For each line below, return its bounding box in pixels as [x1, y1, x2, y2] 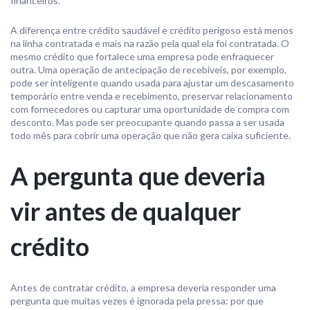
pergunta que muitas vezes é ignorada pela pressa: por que [10, 295, 264, 307]
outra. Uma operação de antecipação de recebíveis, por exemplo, [10, 64, 286, 75]
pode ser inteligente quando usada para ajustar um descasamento [10, 77, 294, 89]
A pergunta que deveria [10, 161, 266, 191]
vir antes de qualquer [10, 196, 241, 226]
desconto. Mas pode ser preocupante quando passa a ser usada [10, 116, 284, 128]
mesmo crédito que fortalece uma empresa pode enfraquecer [10, 51, 274, 62]
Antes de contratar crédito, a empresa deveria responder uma [10, 282, 276, 293]
